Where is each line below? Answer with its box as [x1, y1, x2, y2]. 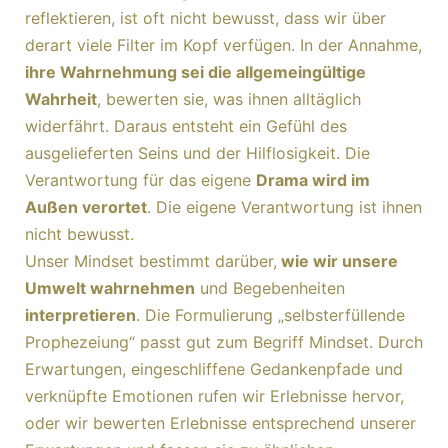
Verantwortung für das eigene [25, 170, 256, 190]
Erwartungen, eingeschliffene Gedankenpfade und [25, 359, 403, 379]
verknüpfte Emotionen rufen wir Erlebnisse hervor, [25, 386, 404, 406]
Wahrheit [25, 89, 97, 109]
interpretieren [25, 305, 136, 325]
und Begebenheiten [195, 278, 345, 298]
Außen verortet [25, 197, 147, 217]
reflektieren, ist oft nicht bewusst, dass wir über [25, 8, 386, 28]
